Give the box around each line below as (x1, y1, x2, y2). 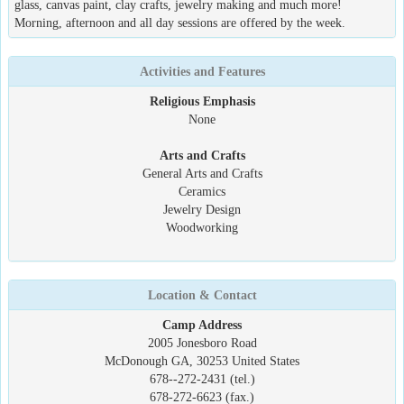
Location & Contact (147, 288, 257, 302)
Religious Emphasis (149, 94, 255, 108)
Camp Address (162, 317, 242, 332)
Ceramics (179, 184, 225, 198)
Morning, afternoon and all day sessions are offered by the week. (14, 15, 345, 30)
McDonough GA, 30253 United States (105, 353, 299, 368)
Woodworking (166, 220, 238, 234)
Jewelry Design (163, 202, 241, 216)
